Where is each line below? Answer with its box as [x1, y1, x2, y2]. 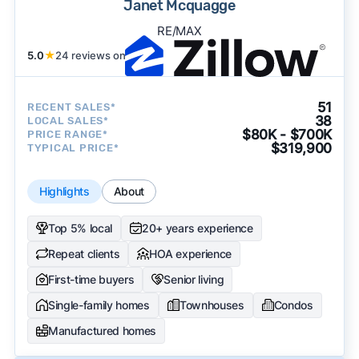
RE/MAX [157, 22, 202, 38]
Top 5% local [47, 220, 113, 235]
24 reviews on [54, 48, 126, 62]
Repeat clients [47, 246, 120, 260]
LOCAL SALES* [26, 115, 109, 127]
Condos [273, 297, 313, 312]
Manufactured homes [47, 323, 157, 337]
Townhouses [179, 297, 244, 312]
